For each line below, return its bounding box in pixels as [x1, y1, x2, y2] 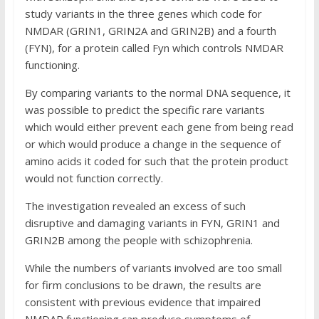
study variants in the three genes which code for [24, 6, 262, 21]
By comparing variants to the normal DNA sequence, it [24, 85, 291, 100]
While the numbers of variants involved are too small [24, 261, 282, 275]
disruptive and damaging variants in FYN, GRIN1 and [24, 216, 280, 230]
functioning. [24, 58, 80, 72]
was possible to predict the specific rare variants [24, 103, 265, 117]
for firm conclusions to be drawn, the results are [24, 278, 261, 292]
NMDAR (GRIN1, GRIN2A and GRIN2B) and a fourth [24, 23, 276, 38]
